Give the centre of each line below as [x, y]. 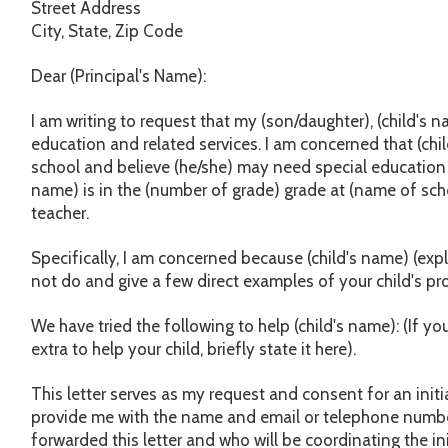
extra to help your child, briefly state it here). [194, 348]
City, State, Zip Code [107, 30]
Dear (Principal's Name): [119, 75]
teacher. [60, 212]
